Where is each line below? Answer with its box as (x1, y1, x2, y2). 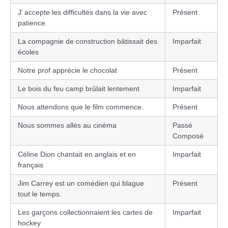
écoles (18, 47, 39, 56)
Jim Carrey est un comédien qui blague (18, 179, 144, 187)
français (18, 160, 43, 169)
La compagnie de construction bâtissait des (18, 37, 157, 45)
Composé (173, 131, 204, 140)
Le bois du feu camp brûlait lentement (18, 84, 139, 93)
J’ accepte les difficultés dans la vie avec (18, 8, 147, 16)
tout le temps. (18, 189, 62, 198)
